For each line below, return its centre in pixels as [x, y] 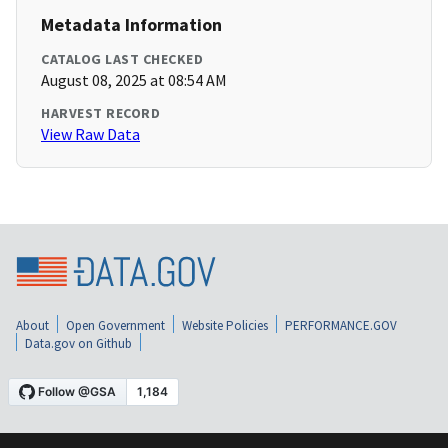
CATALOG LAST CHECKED [122, 59]
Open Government [115, 325]
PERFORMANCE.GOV [341, 325]
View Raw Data [90, 134]
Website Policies [225, 325]
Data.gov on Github [78, 343]
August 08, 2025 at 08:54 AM [134, 80]
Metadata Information [131, 25]
